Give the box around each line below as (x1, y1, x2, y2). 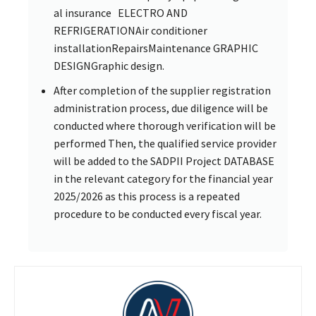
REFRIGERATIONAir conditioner (54, 23, 207, 37)
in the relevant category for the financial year (54, 171, 273, 186)
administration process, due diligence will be (54, 100, 268, 115)
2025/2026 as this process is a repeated (54, 188, 240, 203)
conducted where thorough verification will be (54, 118, 276, 133)
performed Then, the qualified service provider (54, 135, 276, 150)
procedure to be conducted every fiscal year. (54, 206, 262, 221)
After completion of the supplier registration (54, 83, 271, 97)
